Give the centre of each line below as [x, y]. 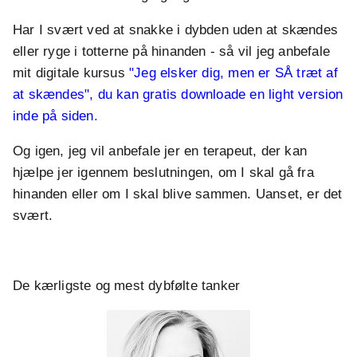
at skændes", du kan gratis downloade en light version [178, 95]
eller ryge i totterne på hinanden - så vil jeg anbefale [172, 52]
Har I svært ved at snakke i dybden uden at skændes [176, 30]
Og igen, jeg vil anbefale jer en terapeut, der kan [160, 151]
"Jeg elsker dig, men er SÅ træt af [233, 73]
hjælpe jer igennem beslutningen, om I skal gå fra [163, 173]
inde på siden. [55, 116]
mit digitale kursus [71, 73]
